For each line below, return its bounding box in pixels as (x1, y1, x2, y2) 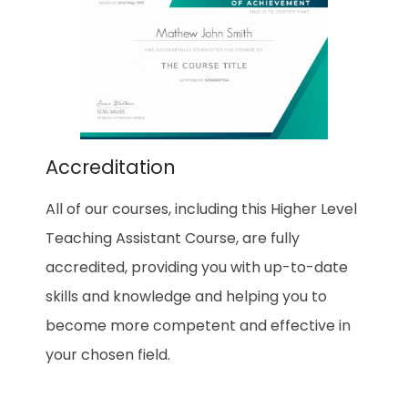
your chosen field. (46, 344, 170, 366)
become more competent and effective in (46, 315, 351, 337)
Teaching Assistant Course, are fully (46, 228, 300, 250)
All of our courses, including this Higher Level (46, 199, 357, 220)
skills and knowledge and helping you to (46, 286, 327, 308)
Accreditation (46, 154, 176, 181)
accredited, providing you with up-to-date (46, 257, 348, 279)
